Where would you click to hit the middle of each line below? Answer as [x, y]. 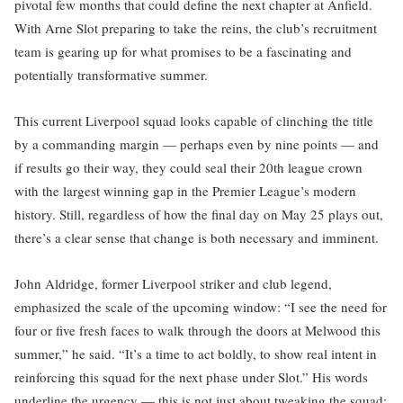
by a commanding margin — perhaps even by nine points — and [197, 144]
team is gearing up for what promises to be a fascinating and [183, 51]
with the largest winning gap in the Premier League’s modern [185, 191]
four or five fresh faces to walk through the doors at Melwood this [197, 330]
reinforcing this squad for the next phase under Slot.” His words [191, 377]
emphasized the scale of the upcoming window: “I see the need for [201, 307]
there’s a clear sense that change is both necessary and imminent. [197, 237]
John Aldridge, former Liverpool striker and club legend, [173, 283]
